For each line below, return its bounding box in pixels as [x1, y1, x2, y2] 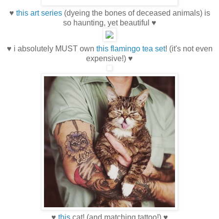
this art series [16, 8, 62, 17]
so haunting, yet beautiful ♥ [63, 18, 156, 27]
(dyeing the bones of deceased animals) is [62, 8, 210, 17]
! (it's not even [165, 44, 213, 53]
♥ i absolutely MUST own [6, 44, 96, 53]
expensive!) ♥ [86, 54, 133, 63]
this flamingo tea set [96, 44, 165, 53]
